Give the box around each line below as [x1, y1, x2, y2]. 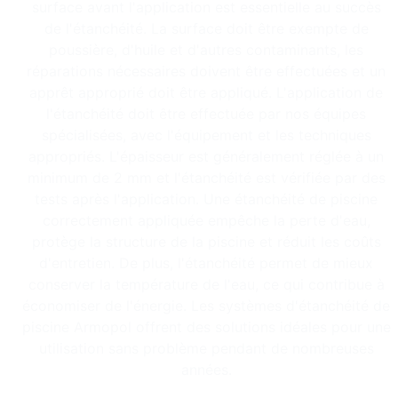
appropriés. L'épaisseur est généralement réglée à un [28, 147, 384, 165]
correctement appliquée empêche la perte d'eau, [42, 211, 370, 229]
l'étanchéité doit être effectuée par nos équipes [46, 104, 366, 123]
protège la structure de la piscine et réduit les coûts [31, 232, 381, 251]
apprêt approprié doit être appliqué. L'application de [29, 83, 383, 101]
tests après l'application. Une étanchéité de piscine [35, 189, 378, 208]
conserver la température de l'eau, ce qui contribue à [28, 275, 385, 293]
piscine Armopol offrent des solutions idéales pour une [21, 317, 391, 336]
